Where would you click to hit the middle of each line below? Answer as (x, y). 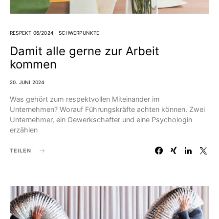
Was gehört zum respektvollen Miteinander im (85, 99)
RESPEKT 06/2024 (32, 33)
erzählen (24, 130)
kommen (33, 65)
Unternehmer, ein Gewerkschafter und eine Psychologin (101, 120)
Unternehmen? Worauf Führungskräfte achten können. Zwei (107, 109)
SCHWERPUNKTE (79, 33)
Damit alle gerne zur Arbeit (85, 51)
